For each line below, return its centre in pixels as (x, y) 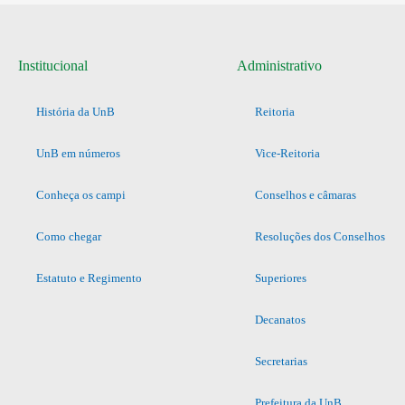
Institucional (53, 65)
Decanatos (280, 319)
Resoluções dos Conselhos (320, 236)
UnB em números (78, 153)
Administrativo (279, 65)
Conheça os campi (81, 194)
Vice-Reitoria (287, 153)
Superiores (280, 278)
